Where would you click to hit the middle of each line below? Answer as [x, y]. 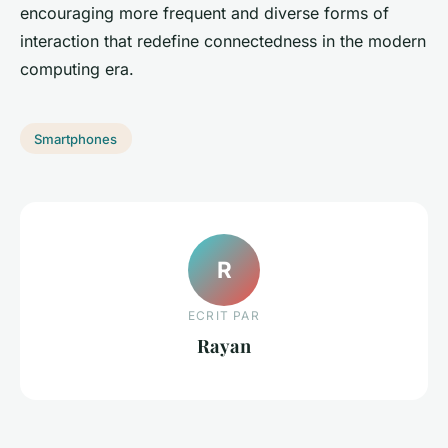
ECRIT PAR [224, 316]
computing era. [77, 68]
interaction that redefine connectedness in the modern [223, 40]
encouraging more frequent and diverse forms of [204, 12]
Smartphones [76, 138]
